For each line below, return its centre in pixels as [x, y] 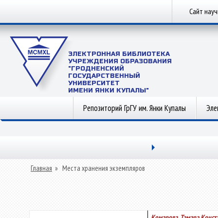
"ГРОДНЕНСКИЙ [96, 69]
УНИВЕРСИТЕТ [94, 83]
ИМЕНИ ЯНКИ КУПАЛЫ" [109, 91]
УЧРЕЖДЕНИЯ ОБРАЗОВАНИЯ [120, 61]
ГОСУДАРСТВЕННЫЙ [104, 76]
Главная [41, 168]
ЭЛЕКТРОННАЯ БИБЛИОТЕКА [119, 54]
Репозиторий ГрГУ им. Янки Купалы [135, 108]
